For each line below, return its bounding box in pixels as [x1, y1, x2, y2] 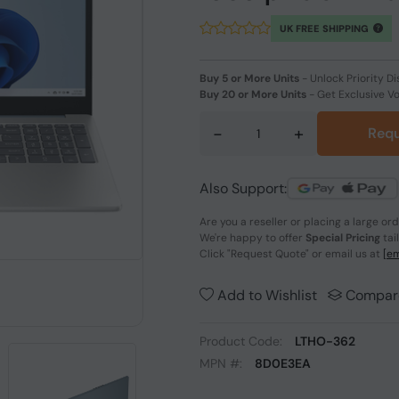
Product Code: [199, 333, 286, 349]
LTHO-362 [295, 333, 355, 349]
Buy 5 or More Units [199, 71, 299, 85]
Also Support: [199, 178, 287, 198]
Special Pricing [305, 231, 380, 245]
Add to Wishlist [214, 286, 317, 305]
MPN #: [199, 355, 246, 371]
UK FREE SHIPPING [280, 22, 371, 35]
